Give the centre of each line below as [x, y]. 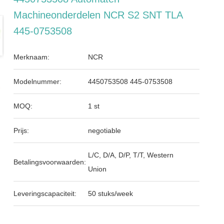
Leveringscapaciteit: [45, 193]
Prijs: [21, 130]
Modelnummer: [38, 81]
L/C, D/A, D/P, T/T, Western [131, 155]
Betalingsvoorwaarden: [50, 162]
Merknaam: [32, 57]
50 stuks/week [111, 193]
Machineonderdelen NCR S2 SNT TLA [98, 15]
